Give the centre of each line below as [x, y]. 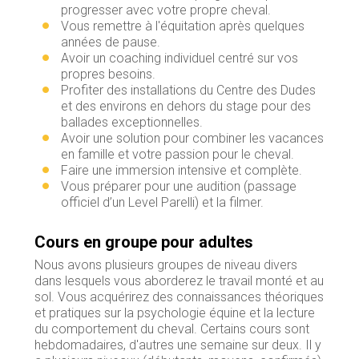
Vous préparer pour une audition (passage [178, 186]
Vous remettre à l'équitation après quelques [182, 26]
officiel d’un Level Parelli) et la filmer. [162, 202]
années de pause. [110, 42]
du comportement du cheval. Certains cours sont [171, 329]
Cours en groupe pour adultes [143, 242]
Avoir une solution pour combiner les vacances [192, 138]
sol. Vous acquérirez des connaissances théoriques [179, 296]
